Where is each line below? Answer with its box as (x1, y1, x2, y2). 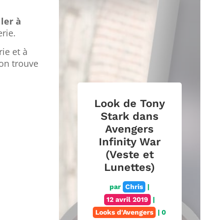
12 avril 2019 (107, 195, 149, 203)
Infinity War (98, 135, 161, 148)
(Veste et (105, 148, 154, 161)
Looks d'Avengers (95, 208, 154, 216)
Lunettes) (104, 161, 155, 173)
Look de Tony (94, 97, 165, 110)
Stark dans (100, 110, 159, 122)
